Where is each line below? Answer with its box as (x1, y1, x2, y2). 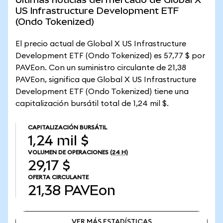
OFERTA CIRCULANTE (28, 174, 89, 180)
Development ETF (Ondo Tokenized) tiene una (15, 88, 189, 96)
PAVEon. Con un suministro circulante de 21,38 (15, 64, 186, 72)
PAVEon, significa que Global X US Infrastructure (15, 76, 196, 84)
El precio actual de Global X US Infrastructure (15, 40, 186, 48)
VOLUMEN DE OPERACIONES (28, 149, 109, 155)
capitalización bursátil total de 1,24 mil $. (15, 100, 169, 108)
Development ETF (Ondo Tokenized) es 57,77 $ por (15, 52, 205, 60)
